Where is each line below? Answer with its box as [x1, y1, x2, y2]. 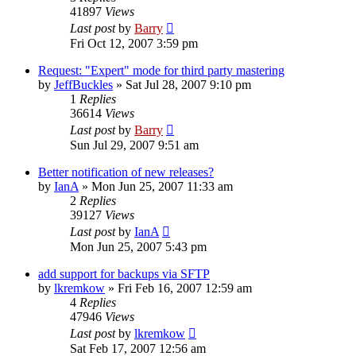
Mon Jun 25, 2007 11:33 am [91, 179, 233, 193]
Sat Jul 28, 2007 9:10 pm [126, 77, 251, 91]
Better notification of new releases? [38, 164, 214, 179]
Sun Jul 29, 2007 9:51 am [70, 137, 199, 152]
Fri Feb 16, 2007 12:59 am [118, 281, 252, 295]
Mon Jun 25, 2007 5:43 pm [70, 239, 207, 253]
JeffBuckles [54, 77, 113, 91]
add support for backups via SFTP [38, 266, 210, 281]
